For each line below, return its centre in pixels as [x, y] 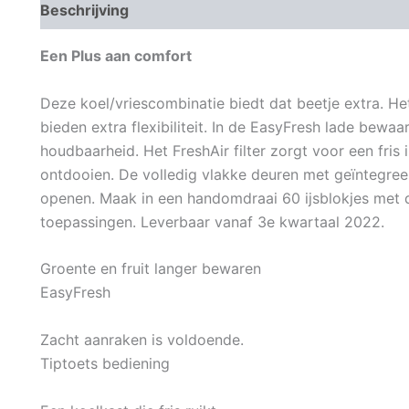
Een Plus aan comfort [116, 56]
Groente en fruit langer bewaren [151, 269]
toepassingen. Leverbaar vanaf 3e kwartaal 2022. [212, 221]
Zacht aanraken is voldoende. [142, 340]
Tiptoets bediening [105, 363]
